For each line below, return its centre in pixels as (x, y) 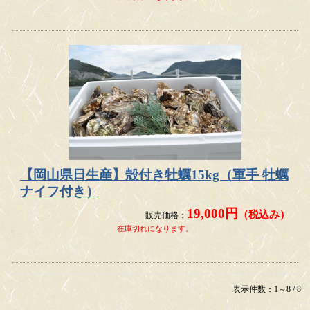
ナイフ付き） (59, 192)
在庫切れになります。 (155, 228)
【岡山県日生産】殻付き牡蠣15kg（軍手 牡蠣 (154, 175)
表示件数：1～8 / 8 (266, 289)
